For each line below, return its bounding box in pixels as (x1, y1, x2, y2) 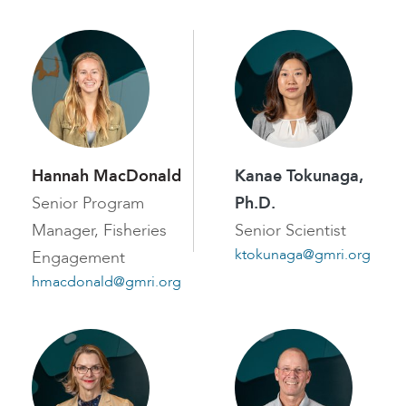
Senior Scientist (235, 220, 346, 240)
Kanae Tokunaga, (235, 166, 363, 186)
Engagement (32, 247, 125, 267)
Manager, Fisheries (32, 220, 167, 240)
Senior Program (32, 193, 144, 213)
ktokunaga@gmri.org (235, 246, 371, 263)
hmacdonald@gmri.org (32, 273, 181, 290)
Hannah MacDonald (32, 166, 181, 186)
